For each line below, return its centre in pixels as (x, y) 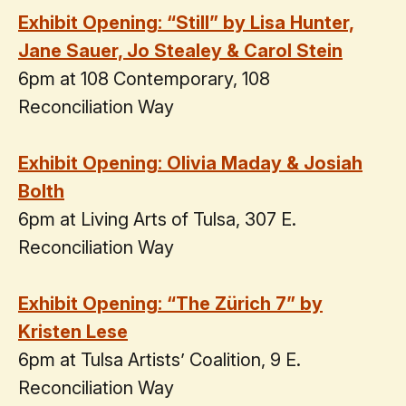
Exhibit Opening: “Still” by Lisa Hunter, (186, 22)
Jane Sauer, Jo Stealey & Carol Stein (180, 50)
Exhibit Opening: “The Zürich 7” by (170, 303)
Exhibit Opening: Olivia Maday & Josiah (190, 163)
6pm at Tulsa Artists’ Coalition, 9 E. (159, 359)
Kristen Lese (73, 331)
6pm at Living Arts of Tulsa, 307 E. (157, 219)
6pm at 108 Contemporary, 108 (144, 78)
